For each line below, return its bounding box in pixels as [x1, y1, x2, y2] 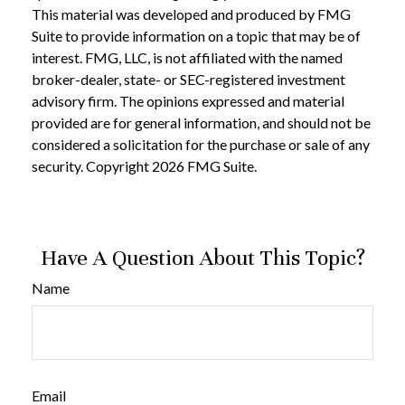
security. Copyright [32, 157, 152, 174]
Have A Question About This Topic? [40, 244, 365, 271]
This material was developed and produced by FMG [32, 5, 351, 23]
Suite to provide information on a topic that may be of [32, 27, 361, 44]
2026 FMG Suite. [152, 157, 257, 174]
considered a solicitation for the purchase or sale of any [32, 136, 370, 153]
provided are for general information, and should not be [32, 114, 371, 131]
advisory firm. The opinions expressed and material [32, 92, 344, 109]
